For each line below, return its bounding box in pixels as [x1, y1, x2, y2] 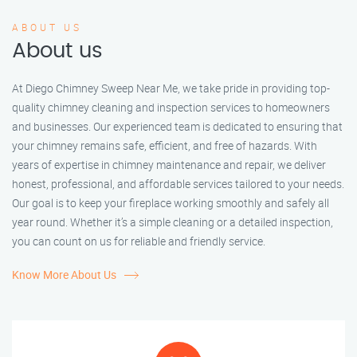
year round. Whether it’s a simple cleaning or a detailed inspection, [12, 214, 333, 230]
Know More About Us [12, 267, 116, 283]
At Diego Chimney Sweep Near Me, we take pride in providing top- [12, 80, 330, 96]
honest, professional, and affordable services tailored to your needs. [12, 176, 344, 192]
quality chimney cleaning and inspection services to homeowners [12, 100, 330, 116]
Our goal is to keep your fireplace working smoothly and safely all [12, 195, 329, 211]
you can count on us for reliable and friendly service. [12, 233, 265, 249]
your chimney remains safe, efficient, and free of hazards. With [12, 138, 317, 154]
